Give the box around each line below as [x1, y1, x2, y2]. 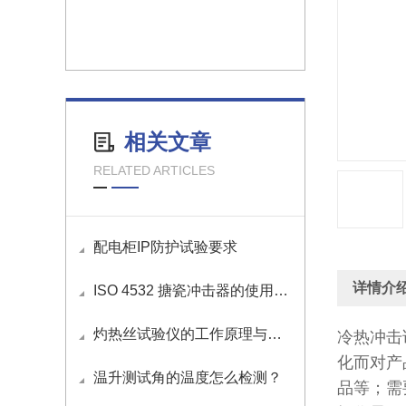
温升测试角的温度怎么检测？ [93, 370, 282, 385]
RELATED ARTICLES [93, 163, 215, 178]
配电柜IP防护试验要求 [93, 239, 237, 255]
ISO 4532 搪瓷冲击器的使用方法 [93, 283, 274, 298]
